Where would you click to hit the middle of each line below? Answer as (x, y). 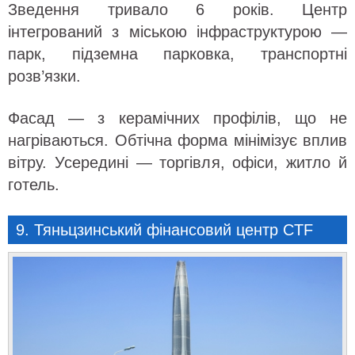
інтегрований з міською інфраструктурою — (177, 32)
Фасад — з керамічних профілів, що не (177, 118)
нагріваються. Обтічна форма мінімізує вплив (177, 140)
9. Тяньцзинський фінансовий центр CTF (164, 230)
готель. (34, 185)
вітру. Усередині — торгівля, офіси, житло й (177, 162)
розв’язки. (44, 76)
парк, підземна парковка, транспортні (177, 54)
